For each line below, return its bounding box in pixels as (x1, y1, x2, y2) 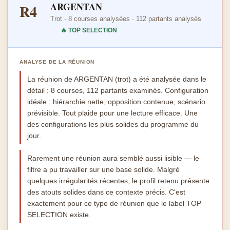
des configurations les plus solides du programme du (27, 120, 199, 128)
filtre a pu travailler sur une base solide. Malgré (27, 165, 180, 174)
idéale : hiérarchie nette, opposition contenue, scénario (27, 98, 206, 106)
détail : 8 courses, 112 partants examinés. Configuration (27, 86, 209, 94)
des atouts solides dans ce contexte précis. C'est (27, 188, 186, 196)
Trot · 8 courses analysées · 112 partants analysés (50, 15, 202, 23)
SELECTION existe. (27, 210, 91, 219)
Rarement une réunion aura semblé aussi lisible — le (27, 154, 200, 162)
